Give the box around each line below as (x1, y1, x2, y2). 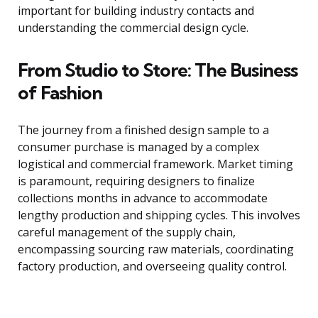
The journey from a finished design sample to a (18, 122, 269, 138)
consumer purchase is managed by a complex (18, 139, 259, 155)
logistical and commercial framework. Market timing (18, 156, 293, 172)
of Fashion (18, 81, 102, 105)
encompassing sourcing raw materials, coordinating (18, 241, 294, 258)
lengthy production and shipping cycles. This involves (18, 207, 300, 224)
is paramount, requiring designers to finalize (18, 173, 255, 190)
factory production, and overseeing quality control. (18, 258, 287, 275)
